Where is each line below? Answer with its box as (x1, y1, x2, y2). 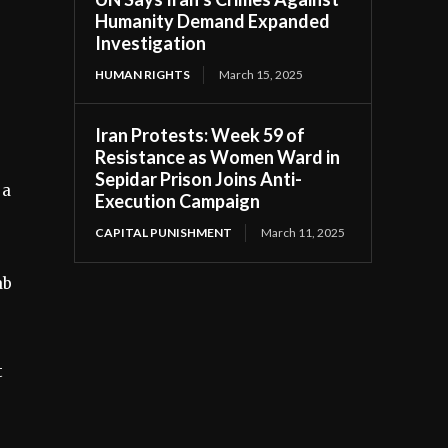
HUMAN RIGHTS (95, 66, 191, 82)
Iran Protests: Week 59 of (95, 123, 306, 146)
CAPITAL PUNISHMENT (95, 224, 233, 240)
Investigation (95, 31, 207, 54)
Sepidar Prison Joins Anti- (95, 167, 303, 190)
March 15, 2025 (219, 66, 304, 82)
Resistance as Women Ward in (95, 145, 341, 168)
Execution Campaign (95, 189, 261, 212)
